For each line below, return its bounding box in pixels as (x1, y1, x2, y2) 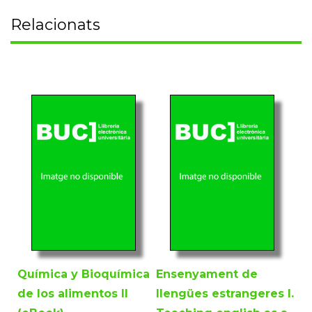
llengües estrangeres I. (156, 286, 294, 300)
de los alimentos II (17, 286, 128, 300)
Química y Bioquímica (17, 267, 150, 281)
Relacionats (10, 15, 100, 34)
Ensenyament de (156, 267, 258, 281)
